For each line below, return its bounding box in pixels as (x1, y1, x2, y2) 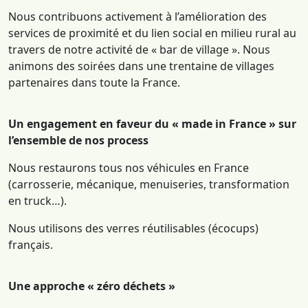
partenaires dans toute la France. (8, 75, 180, 90)
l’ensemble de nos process (8, 133, 148, 148)
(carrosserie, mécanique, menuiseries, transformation (8, 177, 289, 192)
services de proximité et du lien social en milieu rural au (8, 25, 296, 41)
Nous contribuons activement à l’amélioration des (8, 9, 267, 24)
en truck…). (8, 193, 67, 208)
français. (8, 237, 53, 252)
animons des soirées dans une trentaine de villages (8, 58, 274, 74)
